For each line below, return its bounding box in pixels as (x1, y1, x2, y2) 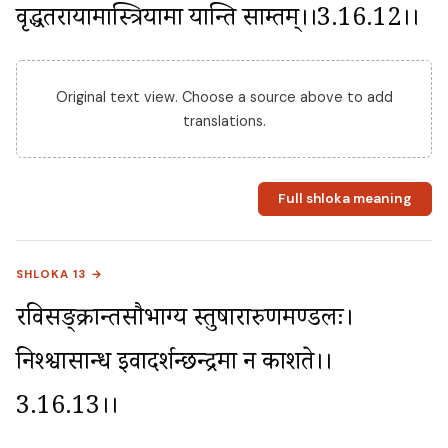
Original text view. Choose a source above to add (55, 87, 393, 106)
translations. (182, 111, 266, 130)
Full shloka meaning (277, 190, 412, 208)
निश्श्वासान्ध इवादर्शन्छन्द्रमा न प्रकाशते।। (16, 346, 332, 385)
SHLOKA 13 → (16, 267, 104, 282)
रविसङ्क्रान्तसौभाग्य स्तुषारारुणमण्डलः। (16, 302, 353, 341)
